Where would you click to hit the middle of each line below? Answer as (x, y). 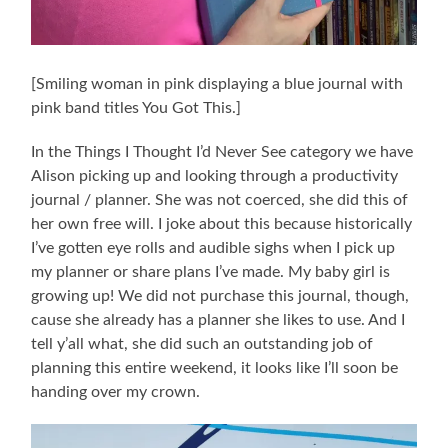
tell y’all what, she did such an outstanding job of (202, 344)
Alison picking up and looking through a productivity (215, 176)
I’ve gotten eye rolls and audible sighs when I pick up (213, 248)
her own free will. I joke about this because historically (222, 224)
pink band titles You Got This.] (136, 108)
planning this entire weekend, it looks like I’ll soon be (215, 368)
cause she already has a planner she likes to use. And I (218, 320)
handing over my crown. (116, 392)
